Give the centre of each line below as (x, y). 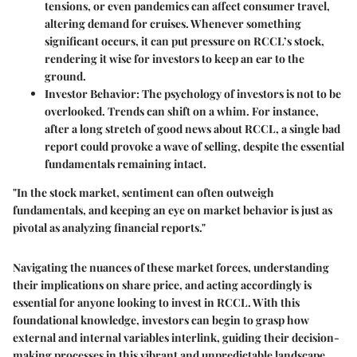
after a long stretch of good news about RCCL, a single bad (192, 129)
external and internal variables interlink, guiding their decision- (176, 338)
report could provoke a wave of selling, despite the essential (194, 147)
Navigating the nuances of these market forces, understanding (171, 268)
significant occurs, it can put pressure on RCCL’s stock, (184, 41)
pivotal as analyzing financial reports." (109, 228)
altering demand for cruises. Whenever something (173, 24)
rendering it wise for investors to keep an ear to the (175, 59)
